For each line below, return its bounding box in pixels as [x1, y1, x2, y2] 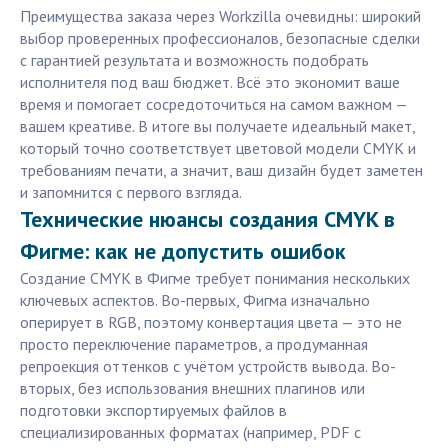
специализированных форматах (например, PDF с [20, 422, 361, 443]
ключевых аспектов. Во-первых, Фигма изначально [20, 290, 370, 311]
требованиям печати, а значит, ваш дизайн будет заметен [20, 160, 423, 181]
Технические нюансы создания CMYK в [20, 205, 395, 234]
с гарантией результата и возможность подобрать [20, 50, 369, 71]
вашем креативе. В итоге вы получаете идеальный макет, [20, 116, 415, 137]
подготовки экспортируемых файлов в [20, 400, 287, 421]
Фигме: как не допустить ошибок [20, 237, 346, 266]
